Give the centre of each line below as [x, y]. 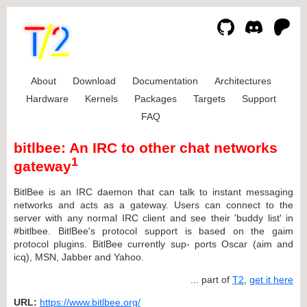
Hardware [47, 99]
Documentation [165, 81]
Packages [155, 99]
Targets [209, 99]
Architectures [243, 81]
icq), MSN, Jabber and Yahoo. [79, 257]
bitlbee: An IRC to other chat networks [146, 148]
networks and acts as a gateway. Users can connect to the [153, 205]
